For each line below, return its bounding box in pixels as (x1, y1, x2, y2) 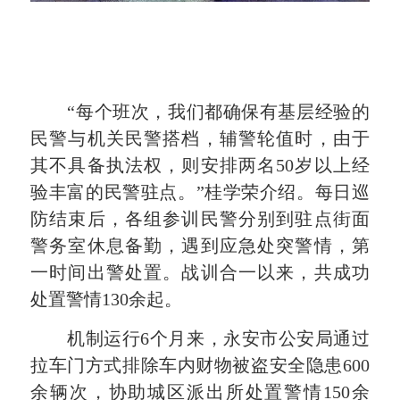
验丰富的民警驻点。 (30, 181, 196, 202)
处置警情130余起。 (30, 288, 183, 309)
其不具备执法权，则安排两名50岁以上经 (30, 154, 370, 175)
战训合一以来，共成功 (181, 262, 370, 282)
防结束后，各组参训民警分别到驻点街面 (30, 208, 370, 229)
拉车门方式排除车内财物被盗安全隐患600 (30, 354, 370, 375)
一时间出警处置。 (30, 262, 182, 282)
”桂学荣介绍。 (196, 181, 315, 202)
